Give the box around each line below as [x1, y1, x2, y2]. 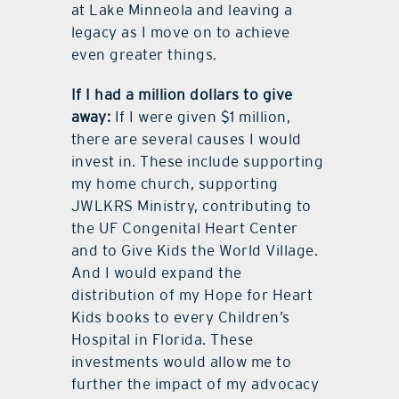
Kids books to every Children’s [70, 308, 290, 327]
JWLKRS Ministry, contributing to [70, 197, 312, 216]
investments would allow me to [70, 353, 292, 371]
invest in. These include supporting [70, 152, 324, 171]
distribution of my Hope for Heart [70, 286, 313, 305]
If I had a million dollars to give [70, 85, 293, 104]
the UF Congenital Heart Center [70, 219, 298, 238]
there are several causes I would [70, 130, 302, 149]
